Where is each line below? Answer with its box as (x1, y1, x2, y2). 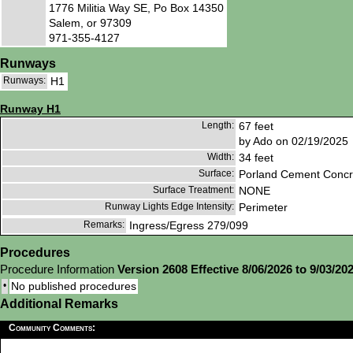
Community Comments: (9, 322, 95, 334)
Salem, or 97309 (49, 16, 132, 29)
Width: (207, 151, 234, 163)
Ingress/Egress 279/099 (129, 219, 248, 232)
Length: (202, 120, 234, 132)
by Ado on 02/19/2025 (239, 135, 348, 148)
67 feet (239, 120, 273, 133)
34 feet (239, 151, 273, 165)
